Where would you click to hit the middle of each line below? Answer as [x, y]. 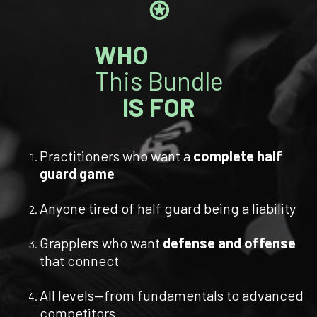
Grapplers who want [101, 242]
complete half [238, 155]
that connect [79, 260]
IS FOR [158, 106]
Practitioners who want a [116, 155]
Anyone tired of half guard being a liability [168, 208]
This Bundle [158, 80]
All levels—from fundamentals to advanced [172, 295]
